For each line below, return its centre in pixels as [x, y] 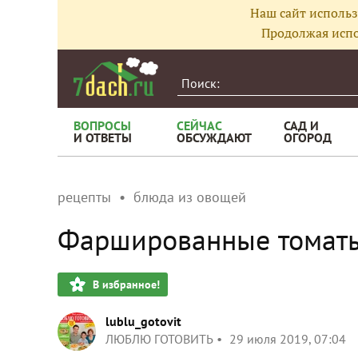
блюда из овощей [190, 197]
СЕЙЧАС [199, 125]
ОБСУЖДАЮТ [214, 137]
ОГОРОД [308, 137]
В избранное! [126, 284]
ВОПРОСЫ [102, 125]
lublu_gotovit [143, 321]
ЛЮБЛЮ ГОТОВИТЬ [159, 339]
